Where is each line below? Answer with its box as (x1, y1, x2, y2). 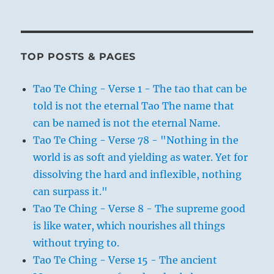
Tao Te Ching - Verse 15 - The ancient (33, 253, 218, 266)
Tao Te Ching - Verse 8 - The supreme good (33, 202, 246, 215)
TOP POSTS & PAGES (21, 50, 136, 62)
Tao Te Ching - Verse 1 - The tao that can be (33, 82, 248, 95)
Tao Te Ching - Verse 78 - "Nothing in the (33, 133, 239, 146)
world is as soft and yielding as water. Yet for (33, 150, 248, 163)
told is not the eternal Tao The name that (33, 99, 235, 112)
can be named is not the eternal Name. (33, 116, 221, 129)
